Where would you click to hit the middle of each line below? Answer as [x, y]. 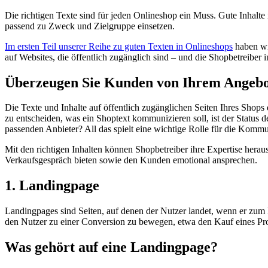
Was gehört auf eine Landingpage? [111, 247]
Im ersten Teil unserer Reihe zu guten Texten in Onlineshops [119, 46]
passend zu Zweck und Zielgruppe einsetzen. [90, 26]
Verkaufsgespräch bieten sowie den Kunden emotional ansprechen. [131, 160]
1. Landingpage [52, 186]
